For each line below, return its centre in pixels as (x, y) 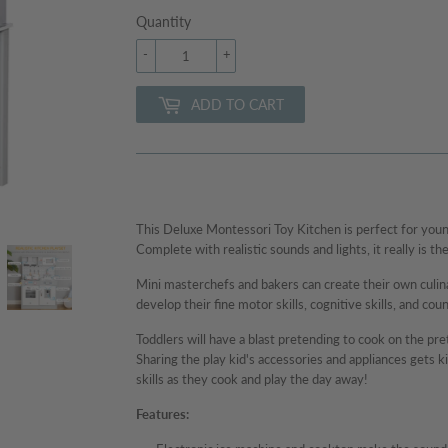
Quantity (163, 22)
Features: (162, 414)
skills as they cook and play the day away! (252, 379)
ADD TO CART (237, 105)
